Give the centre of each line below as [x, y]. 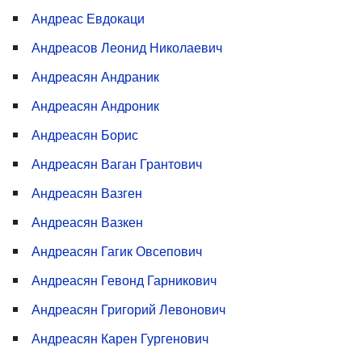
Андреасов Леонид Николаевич [127, 48]
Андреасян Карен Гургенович [120, 339]
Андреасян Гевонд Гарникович [124, 280]
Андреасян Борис [85, 135]
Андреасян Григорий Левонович [128, 309]
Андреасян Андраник [95, 77]
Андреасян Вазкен [87, 222]
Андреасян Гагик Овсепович [117, 251]
